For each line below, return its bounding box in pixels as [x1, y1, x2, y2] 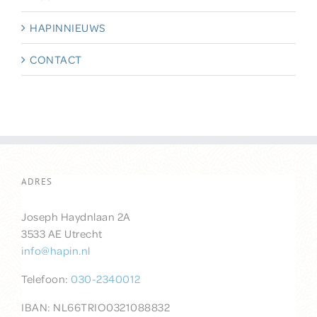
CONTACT [30, 52, 82, 67]
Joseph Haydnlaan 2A [21, 209, 131, 224]
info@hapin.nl [21, 243, 91, 258]
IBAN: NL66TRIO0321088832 [21, 300, 170, 315]
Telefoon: [21, 272, 71, 287]
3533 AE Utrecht [21, 226, 103, 241]
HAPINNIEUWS [30, 21, 106, 35]
